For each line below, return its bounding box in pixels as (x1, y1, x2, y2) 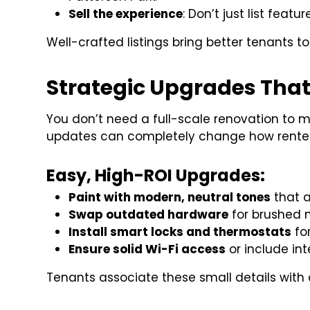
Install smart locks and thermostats (69, 224, 292, 241)
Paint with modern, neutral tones (69, 189, 271, 206)
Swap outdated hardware (69, 206, 229, 224)
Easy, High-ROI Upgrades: (46, 164, 266, 188)
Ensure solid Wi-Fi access (69, 241, 226, 258)
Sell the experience (69, 6, 183, 23)
